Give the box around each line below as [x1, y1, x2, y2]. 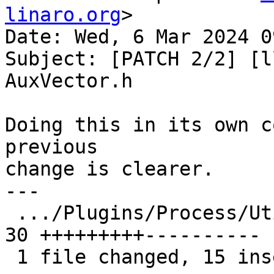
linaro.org [5, 4, 121, 26]
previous [5, 136, 98, 158]
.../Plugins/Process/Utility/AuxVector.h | [5, 202, 17, 224]
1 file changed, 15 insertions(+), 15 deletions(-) [5, 246, 17, 268]
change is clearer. [5, 158, 214, 180]
